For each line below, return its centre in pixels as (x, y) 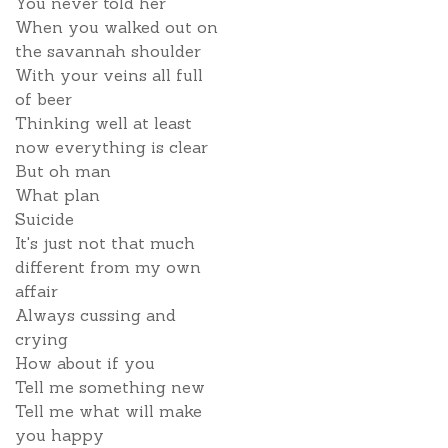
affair (36, 291)
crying (41, 339)
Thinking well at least (103, 123)
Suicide (44, 219)
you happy (59, 435)
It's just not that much (105, 243)
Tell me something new (110, 387)
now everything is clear (111, 147)
